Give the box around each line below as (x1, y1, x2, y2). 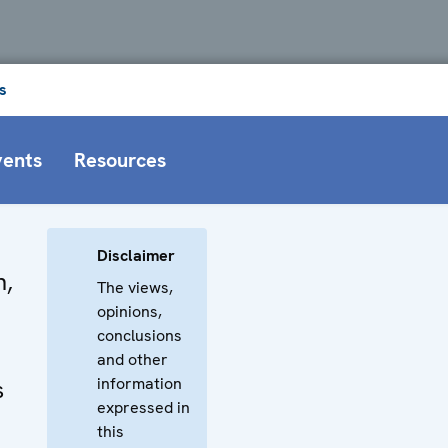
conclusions (97, 324, 182, 346)
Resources (74, 146, 166, 173)
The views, (97, 276, 173, 298)
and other (97, 348, 168, 370)
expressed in (97, 396, 190, 418)
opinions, (97, 300, 162, 322)
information (97, 372, 182, 394)
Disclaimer (97, 244, 175, 266)
